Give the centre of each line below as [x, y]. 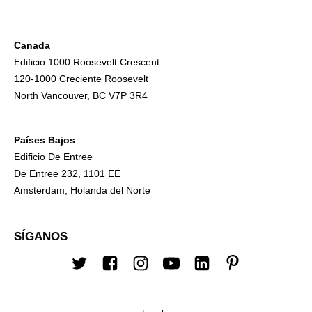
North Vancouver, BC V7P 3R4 [81, 95]
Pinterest [256, 273]
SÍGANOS [41, 236]
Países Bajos [45, 140]
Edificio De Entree [53, 156]
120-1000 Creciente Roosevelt [81, 78]
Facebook [136, 273]
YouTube [195, 273]
